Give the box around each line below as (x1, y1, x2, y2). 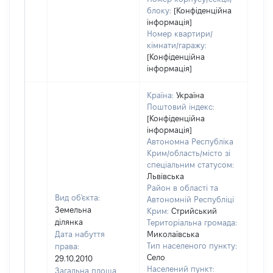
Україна (176, 91, 204, 99)
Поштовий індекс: (147, 102, 214, 111)
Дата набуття (55, 230, 105, 238)
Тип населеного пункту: (147, 241, 237, 250)
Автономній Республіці (147, 195, 234, 204)
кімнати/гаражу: (147, 41, 207, 49)
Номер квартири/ (147, 29, 213, 38)
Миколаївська (147, 230, 199, 238)
